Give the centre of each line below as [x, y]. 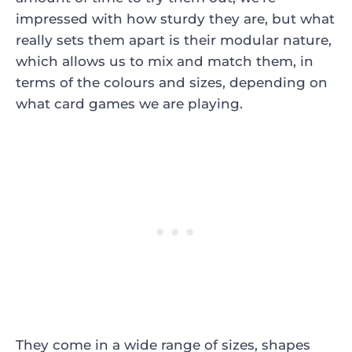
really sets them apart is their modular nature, [174, 40]
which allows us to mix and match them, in [165, 61]
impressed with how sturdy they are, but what [175, 18]
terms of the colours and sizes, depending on [172, 82]
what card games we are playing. [129, 103]
